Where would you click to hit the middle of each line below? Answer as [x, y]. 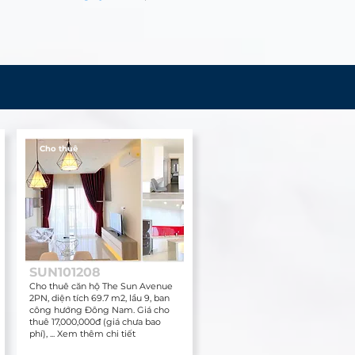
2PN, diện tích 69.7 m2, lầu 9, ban [99, 298]
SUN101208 [65, 272]
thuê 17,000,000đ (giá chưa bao [95, 322]
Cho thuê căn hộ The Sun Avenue [101, 286]
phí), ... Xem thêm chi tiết [82, 334]
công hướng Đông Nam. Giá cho [99, 310]
